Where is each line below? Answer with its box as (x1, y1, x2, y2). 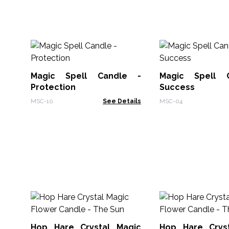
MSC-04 (159, 98, 182, 105)
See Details (103, 98, 141, 105)
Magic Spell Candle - (31, 71, 141, 81)
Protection (31, 82, 76, 92)
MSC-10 (31, 98, 53, 105)
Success (159, 82, 195, 92)
